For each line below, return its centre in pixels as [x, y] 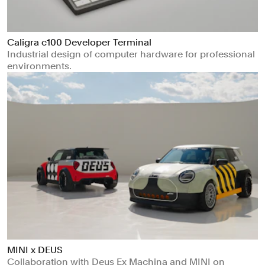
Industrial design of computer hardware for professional [131, 54]
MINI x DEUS [35, 250]
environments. [39, 66]
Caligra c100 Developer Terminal [79, 43]
